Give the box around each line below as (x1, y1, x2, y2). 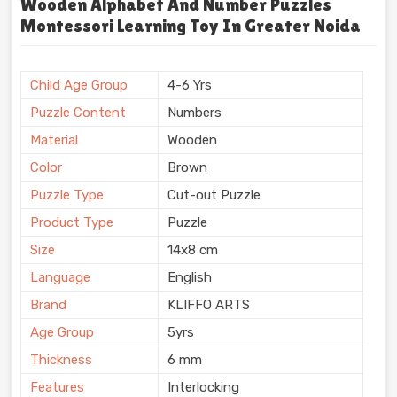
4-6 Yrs (167, 76, 212, 93)
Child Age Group (30, 76, 128, 93)
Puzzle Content (30, 104, 126, 121)
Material (30, 131, 78, 148)
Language (30, 269, 90, 285)
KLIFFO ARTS (167, 296, 250, 313)
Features (30, 378, 84, 395)
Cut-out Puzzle (167, 186, 261, 203)
